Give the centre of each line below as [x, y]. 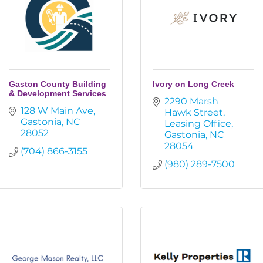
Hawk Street [194, 112]
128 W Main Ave [57, 111]
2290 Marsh [191, 101]
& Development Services [58, 93]
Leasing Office [198, 124]
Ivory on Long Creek [193, 84]
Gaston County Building [58, 84]
